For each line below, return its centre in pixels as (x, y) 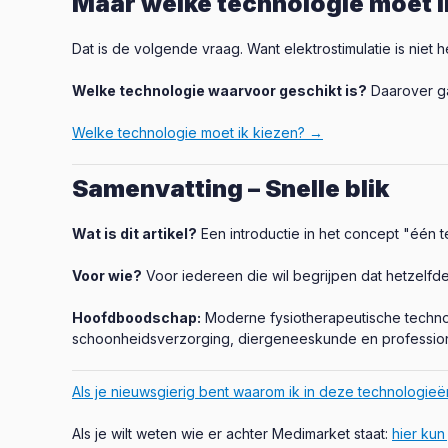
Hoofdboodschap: (136, 317)
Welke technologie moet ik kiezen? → (197, 132)
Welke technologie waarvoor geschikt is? (219, 90)
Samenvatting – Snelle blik (230, 188)
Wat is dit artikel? (134, 233)
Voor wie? (107, 275)
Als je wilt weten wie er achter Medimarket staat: (232, 433)
